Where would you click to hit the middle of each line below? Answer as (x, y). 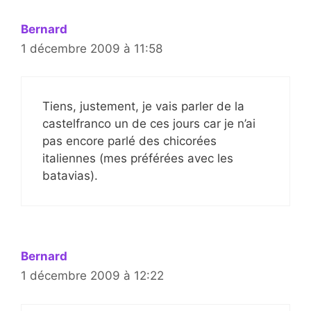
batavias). (70, 176)
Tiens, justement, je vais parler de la (143, 107)
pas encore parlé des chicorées (129, 141)
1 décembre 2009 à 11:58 (92, 48)
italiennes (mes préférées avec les (138, 159)
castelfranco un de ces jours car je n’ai (149, 124)
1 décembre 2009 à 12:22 (92, 276)
